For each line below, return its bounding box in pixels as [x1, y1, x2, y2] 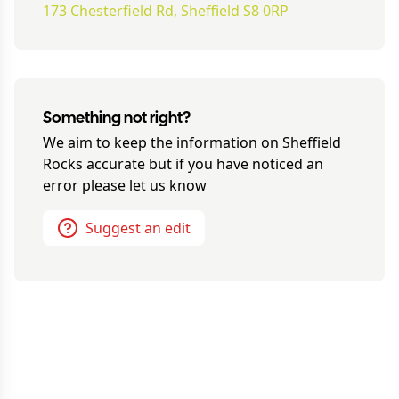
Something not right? [43, 111, 191, 126]
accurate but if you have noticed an [83, 154, 323, 174]
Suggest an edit [85, 218, 191, 238]
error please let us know [43, 175, 207, 195]
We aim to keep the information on [43, 133, 282, 152]
